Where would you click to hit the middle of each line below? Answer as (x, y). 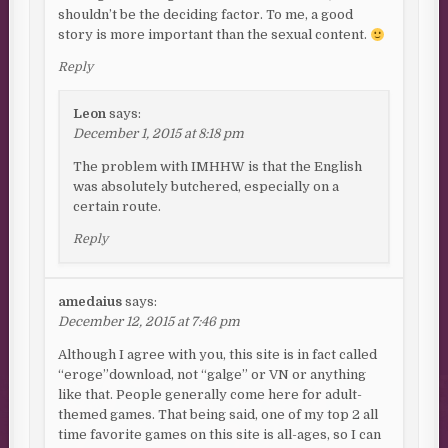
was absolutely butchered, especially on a (206, 187)
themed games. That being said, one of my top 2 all (218, 415)
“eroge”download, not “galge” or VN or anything (212, 375)
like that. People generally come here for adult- (210, 395)
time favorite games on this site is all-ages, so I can (220, 435)
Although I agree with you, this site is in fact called (218, 355)
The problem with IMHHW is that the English (218, 167)
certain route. (117, 207)
